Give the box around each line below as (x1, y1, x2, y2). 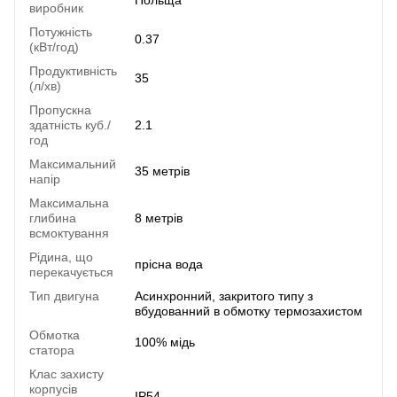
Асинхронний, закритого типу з (135, 289, 313, 304)
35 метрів (135, 164, 190, 179)
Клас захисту (29, 367, 104, 382)
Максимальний (29, 157, 116, 172)
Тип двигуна (29, 289, 99, 304)
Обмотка (29, 328, 80, 343)
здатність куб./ (29, 118, 111, 133)
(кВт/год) (29, 40, 79, 55)
